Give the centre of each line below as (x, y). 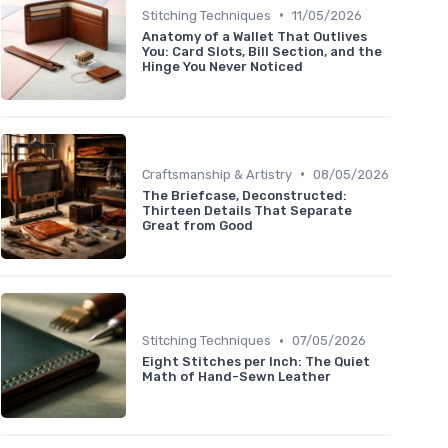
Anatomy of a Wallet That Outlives (254, 36)
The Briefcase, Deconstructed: (244, 195)
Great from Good (197, 225)
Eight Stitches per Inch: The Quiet (256, 362)
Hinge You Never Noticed (222, 66)
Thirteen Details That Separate (247, 210)
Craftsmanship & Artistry (217, 174)
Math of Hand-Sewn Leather (236, 377)
